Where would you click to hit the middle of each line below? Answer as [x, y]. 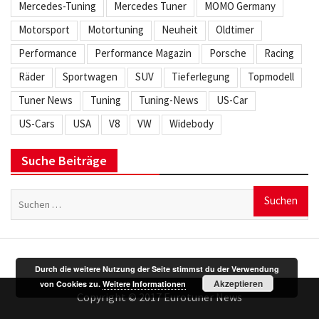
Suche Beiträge [64, 160]
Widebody [192, 123]
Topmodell [271, 76]
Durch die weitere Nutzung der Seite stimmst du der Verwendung [157, 269]
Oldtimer [235, 29]
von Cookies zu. [72, 284]
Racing [279, 53]
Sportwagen [90, 76]
